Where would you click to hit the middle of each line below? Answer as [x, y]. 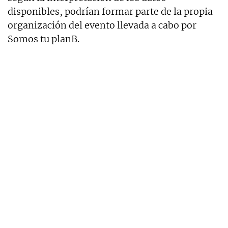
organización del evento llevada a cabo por [102, 25]
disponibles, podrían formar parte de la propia [110, 11]
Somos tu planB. [44, 39]
